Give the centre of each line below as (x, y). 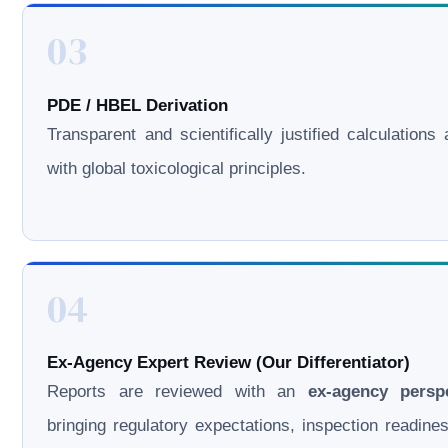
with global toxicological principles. (177, 168)
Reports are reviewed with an (177, 392)
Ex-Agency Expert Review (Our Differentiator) (229, 363)
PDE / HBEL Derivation (138, 105)
